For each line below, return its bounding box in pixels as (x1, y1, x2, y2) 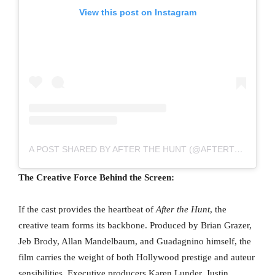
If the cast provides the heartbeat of (18, 204, 156, 214)
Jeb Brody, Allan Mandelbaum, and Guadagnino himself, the (18, 236, 251, 246)
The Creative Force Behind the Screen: (18, 172, 174, 182)
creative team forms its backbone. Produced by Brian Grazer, (18, 220, 252, 230)
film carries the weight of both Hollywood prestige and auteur (18, 252, 255, 262)
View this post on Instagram (79, 7, 196, 17)
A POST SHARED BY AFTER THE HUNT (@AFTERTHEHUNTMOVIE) (234, 144, 243, 154)
